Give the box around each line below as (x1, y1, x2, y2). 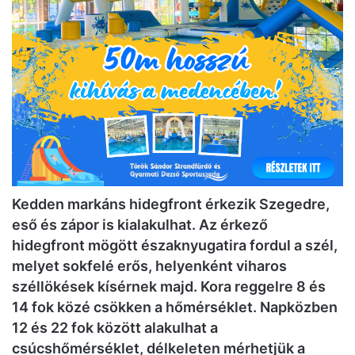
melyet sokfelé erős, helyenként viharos (12, 258, 287, 275)
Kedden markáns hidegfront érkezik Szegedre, (12, 196, 330, 213)
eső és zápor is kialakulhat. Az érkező (12, 216, 268, 234)
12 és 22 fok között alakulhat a (12, 319, 218, 337)
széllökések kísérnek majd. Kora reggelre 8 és (12, 278, 326, 296)
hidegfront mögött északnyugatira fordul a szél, (12, 237, 338, 254)
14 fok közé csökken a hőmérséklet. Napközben (12, 299, 338, 316)
